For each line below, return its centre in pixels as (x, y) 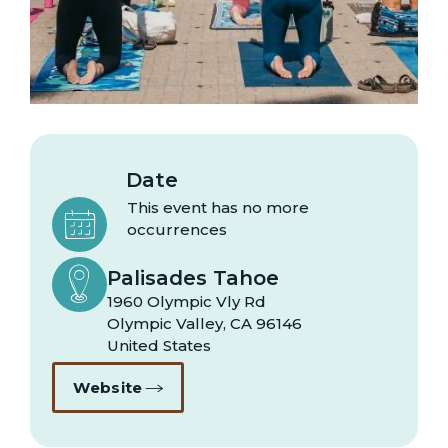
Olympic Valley (165, 324)
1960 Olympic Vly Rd (187, 302)
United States (159, 346)
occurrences (177, 230)
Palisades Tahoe (193, 278)
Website (108, 387)
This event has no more (218, 208)
